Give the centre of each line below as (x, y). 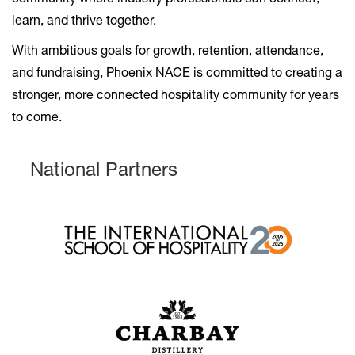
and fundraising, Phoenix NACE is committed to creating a (177, 74)
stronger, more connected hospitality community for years (176, 97)
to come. (37, 119)
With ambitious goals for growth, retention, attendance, (168, 52)
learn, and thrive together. (84, 22)
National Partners (104, 172)
